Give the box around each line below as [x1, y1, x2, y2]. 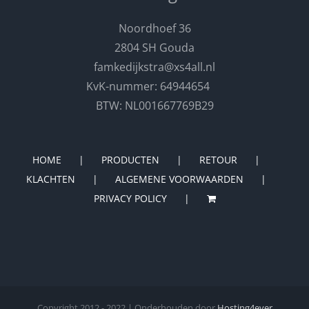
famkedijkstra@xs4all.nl [94, 59, 215, 75]
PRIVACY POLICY [93, 192, 167, 206]
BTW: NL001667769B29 [95, 98, 214, 114]
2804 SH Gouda [114, 40, 195, 56]
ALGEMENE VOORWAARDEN [114, 172, 243, 186]
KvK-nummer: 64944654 [86, 79, 223, 94]
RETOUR [199, 153, 237, 167]
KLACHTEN [26, 172, 75, 186]
